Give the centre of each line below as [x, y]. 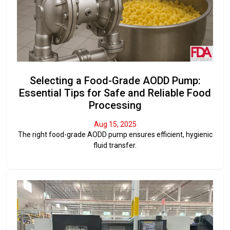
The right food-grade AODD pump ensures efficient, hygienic [115, 134]
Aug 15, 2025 [115, 124]
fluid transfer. [115, 145]
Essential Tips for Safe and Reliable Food [115, 93]
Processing [115, 105]
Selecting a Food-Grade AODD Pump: [115, 80]
